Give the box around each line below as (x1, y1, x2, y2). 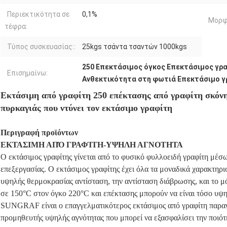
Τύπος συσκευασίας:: (7, 42, 75, 51)
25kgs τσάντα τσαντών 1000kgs (82, 42, 187, 51)
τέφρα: (5, 22, 27, 30)
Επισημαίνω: (7, 68, 48, 77)
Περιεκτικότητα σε (7, 10, 69, 18)
